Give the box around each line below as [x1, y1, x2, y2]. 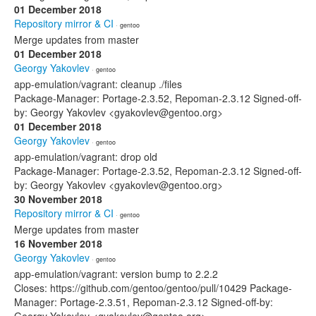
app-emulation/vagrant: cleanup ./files [14, 77, 182, 91]
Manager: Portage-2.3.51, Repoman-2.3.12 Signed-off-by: [14, 295, 273, 309]
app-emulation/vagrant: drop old [14, 150, 157, 164]
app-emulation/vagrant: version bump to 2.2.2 [14, 267, 218, 281]
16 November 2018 [14, 236, 102, 250]
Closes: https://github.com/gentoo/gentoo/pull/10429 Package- [14, 281, 292, 295]
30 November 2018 [14, 192, 102, 206]
